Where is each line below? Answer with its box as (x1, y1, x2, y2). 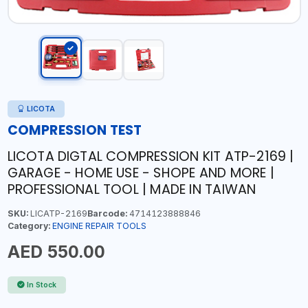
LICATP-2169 (27, 208, 87, 219)
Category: (7, 220, 50, 231)
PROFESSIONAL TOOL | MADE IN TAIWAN (7, 179, 256, 199)
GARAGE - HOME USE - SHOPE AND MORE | (7, 163, 274, 182)
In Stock (27, 280, 56, 289)
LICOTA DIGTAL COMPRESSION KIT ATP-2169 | (7, 146, 294, 166)
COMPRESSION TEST (7, 120, 142, 140)
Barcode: (87, 208, 127, 219)
